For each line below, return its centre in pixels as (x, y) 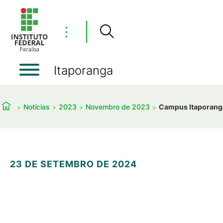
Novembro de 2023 (118, 107)
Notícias (37, 107)
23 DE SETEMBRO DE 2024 (73, 164)
